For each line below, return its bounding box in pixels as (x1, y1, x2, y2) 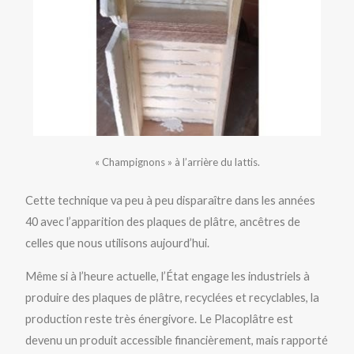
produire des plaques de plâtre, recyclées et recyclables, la (25, 290, 320, 304)
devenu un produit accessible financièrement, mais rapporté (25, 333, 329, 347)
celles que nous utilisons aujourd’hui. (25, 236, 210, 250)
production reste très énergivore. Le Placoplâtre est (25, 311, 294, 326)
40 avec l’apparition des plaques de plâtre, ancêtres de (25, 215, 301, 229)
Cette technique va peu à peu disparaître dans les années (25, 194, 316, 208)
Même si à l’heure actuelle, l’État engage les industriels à (25, 269, 311, 283)
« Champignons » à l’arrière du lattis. (94, 156, 260, 169)
